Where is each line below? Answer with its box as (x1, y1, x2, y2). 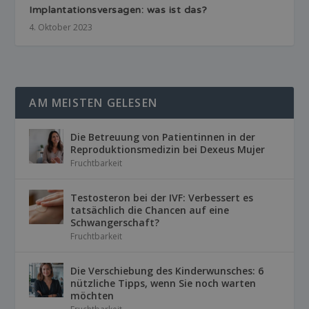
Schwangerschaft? (70, 216, 160, 230)
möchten (70, 289, 114, 303)
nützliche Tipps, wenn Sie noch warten (70, 277, 257, 290)
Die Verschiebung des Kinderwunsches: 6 (70, 264, 264, 278)
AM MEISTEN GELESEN (29, 95, 158, 111)
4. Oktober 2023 (29, 21, 93, 34)
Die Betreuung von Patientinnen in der (70, 130, 256, 144)
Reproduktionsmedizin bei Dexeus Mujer (70, 143, 266, 157)
